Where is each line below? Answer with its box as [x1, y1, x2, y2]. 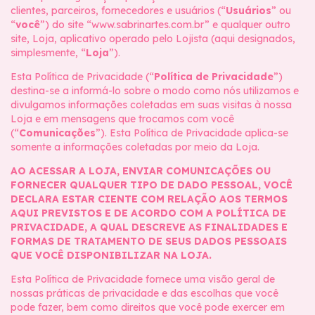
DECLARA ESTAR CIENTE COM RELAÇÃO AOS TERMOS [11, 193, 288, 205]
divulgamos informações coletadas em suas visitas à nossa [11, 98, 292, 111]
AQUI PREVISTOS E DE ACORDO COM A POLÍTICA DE [11, 207, 286, 219]
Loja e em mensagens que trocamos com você [11, 112, 234, 125]
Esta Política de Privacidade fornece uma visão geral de [11, 273, 275, 285]
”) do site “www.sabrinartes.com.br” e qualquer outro [40, 18, 290, 31]
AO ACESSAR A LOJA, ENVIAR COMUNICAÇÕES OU [11, 165, 271, 177]
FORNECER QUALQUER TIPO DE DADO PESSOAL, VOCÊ [11, 179, 292, 191]
